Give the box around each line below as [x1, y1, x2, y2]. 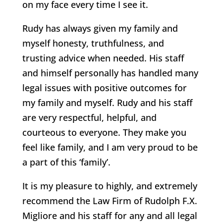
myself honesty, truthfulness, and [22, 37, 164, 49]
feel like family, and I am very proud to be [22, 141, 198, 153]
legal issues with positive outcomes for [22, 82, 187, 94]
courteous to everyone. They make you [22, 126, 186, 138]
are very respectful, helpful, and [22, 111, 157, 123]
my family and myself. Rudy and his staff [22, 97, 193, 109]
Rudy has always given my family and [22, 22, 178, 34]
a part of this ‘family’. [22, 156, 111, 168]
